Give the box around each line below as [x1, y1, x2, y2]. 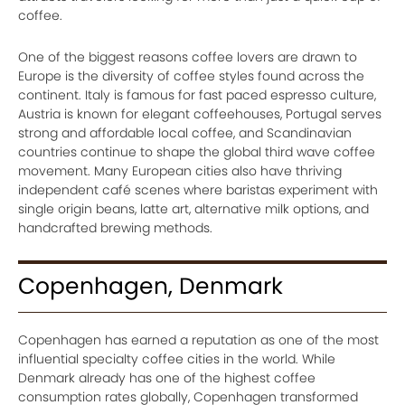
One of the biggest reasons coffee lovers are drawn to [18, 47, 357, 66]
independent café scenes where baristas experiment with [18, 180, 378, 199]
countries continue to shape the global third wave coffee [18, 142, 375, 161]
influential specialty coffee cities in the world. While [18, 349, 335, 368]
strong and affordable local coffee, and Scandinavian [18, 123, 352, 142]
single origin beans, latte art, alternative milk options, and [18, 199, 369, 218]
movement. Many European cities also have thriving [18, 161, 342, 180]
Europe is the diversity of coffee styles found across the [18, 66, 364, 85]
